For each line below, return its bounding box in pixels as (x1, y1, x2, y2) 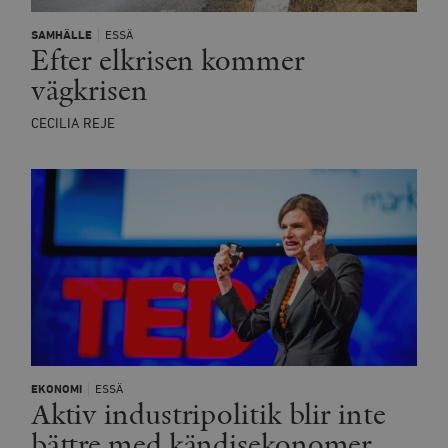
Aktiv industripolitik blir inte (30, 395, 386, 434)
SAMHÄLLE (30, 28, 92, 42)
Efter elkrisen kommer (30, 41, 305, 80)
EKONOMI (30, 382, 82, 396)
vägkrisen (30, 71, 148, 110)
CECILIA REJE (30, 116, 115, 131)
